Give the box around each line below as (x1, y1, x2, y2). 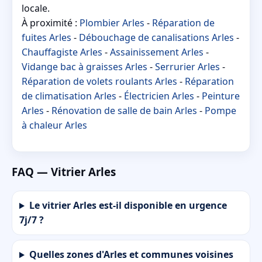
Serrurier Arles (155, 60, 220, 73)
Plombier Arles (80, 16, 144, 29)
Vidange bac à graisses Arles (22, 60, 147, 73)
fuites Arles (22, 30, 71, 44)
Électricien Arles (124, 89, 194, 102)
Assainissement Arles (110, 45, 204, 58)
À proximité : (22, 16, 80, 29)
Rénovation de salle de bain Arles (51, 104, 197, 117)
